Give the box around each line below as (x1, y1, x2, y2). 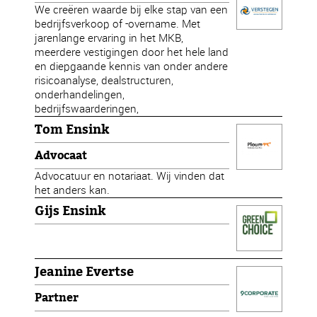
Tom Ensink (35, 122, 110, 137)
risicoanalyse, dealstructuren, (35, 73, 174, 88)
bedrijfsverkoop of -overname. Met (35, 16, 201, 31)
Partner (35, 291, 79, 305)
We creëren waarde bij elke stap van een (35, 2, 229, 17)
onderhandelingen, (35, 87, 125, 102)
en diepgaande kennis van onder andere (35, 59, 229, 74)
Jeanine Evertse (35, 264, 134, 279)
